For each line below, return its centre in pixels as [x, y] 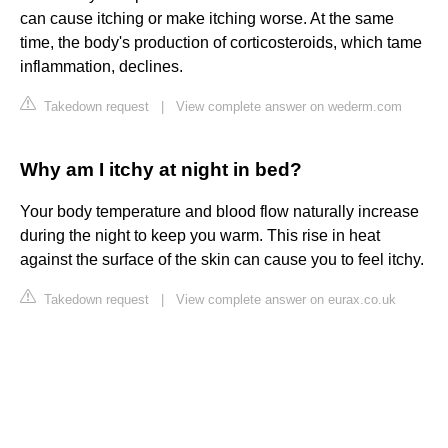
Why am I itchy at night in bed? [161, 170]
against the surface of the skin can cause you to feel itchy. [222, 260]
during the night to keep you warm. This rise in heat [200, 236]
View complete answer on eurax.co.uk [286, 300]
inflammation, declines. [101, 67]
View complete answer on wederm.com [289, 107]
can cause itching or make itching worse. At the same [207, 19]
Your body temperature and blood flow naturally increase [219, 212]
